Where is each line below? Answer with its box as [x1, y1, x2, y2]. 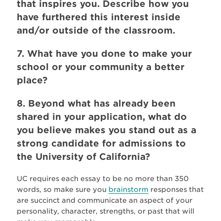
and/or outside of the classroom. [16, 25, 175, 36]
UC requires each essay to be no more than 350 [16, 174, 189, 183]
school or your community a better [16, 61, 184, 72]
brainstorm [108, 185, 148, 193]
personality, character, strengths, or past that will [16, 207, 194, 215]
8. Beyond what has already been [16, 98, 176, 109]
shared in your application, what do [16, 111, 187, 122]
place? [16, 74, 47, 85]
